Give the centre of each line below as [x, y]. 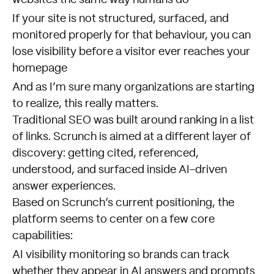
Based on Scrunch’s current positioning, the [123, 203]
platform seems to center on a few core [113, 219]
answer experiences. [64, 186]
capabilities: [43, 236]
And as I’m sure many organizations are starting [133, 87]
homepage [40, 68]
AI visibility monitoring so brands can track [121, 255]
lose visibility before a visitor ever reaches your [131, 52]
